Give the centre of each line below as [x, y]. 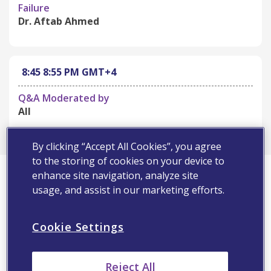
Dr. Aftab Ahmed [59, 21]
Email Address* [39, 255]
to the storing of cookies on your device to [129, 161]
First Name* [33, 163]
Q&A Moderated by [64, 98]
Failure [34, 8]
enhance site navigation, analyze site [116, 175]
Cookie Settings [78, 227]
